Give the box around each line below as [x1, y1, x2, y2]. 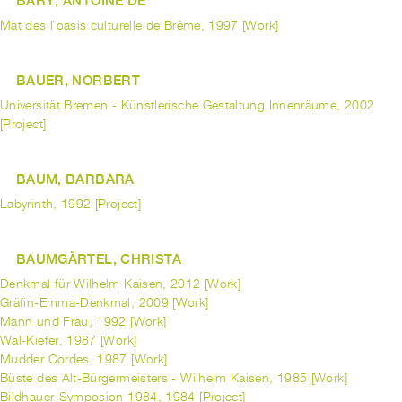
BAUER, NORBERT [15, 72, 140, 89]
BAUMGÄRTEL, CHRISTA [15, 250, 182, 267]
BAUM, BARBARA [15, 170, 135, 188]
